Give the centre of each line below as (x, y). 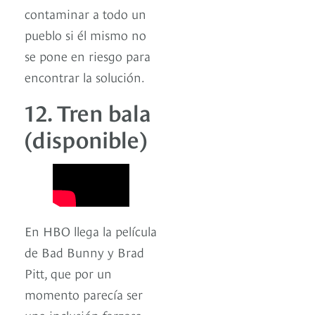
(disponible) (86, 138)
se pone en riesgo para (88, 56)
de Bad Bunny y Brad (84, 251)
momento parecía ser (84, 293)
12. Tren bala (88, 111)
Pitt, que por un (68, 272)
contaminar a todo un (85, 13)
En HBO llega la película (91, 230)
